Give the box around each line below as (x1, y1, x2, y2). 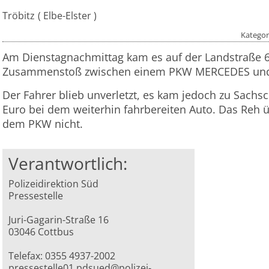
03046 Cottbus (8, 225, 74, 239)
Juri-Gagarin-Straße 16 (8, 213, 109, 227)
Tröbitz (2, 9, 35, 23)
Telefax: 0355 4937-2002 (8, 249, 116, 263)
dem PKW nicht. (2, 116, 83, 131)
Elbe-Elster (40, 9, 94, 23)
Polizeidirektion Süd (8, 177, 99, 191)
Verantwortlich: (8, 152, 128, 175)
